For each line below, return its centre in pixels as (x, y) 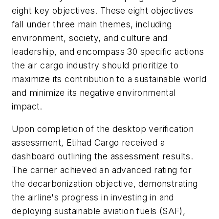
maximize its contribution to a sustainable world (109, 79)
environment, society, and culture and (90, 38)
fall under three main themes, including (92, 24)
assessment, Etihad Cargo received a (88, 142)
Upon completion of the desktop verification (103, 129)
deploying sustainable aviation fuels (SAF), (99, 211)
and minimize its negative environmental (94, 93)
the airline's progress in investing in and (93, 197)
